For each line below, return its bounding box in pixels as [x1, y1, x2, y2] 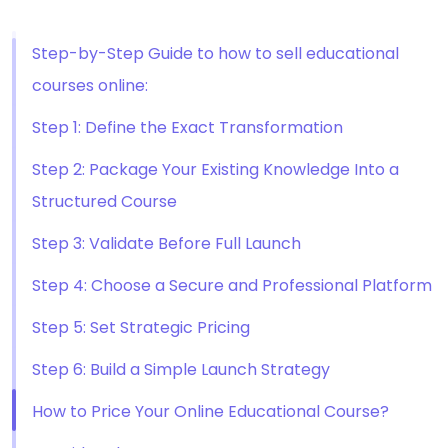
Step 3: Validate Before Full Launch [32, 232, 301, 255]
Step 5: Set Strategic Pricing [32, 316, 250, 339]
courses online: [32, 74, 148, 97]
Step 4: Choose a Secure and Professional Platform [32, 274, 432, 297]
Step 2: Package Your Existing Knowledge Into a [32, 158, 399, 181]
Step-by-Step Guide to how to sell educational [32, 42, 399, 65]
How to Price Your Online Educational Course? [32, 400, 389, 423]
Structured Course [32, 190, 177, 213]
